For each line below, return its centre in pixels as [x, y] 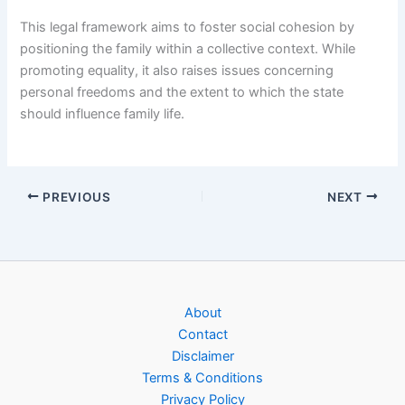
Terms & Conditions [202, 377]
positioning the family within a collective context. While [188, 49]
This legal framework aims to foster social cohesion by [188, 28]
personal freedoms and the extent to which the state [182, 93]
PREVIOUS [75, 197]
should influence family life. [103, 114]
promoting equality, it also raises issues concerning [177, 71]
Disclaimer [202, 356]
